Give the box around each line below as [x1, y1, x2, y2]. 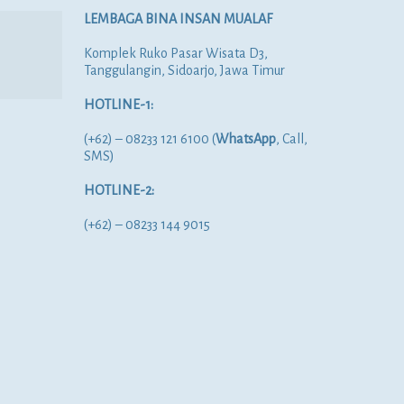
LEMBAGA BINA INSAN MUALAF [84, 12, 273, 26]
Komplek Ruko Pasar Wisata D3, [84, 46, 269, 60]
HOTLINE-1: [84, 97, 154, 112]
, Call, [276, 132, 308, 146]
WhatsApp [216, 132, 277, 146]
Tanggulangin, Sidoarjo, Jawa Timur [84, 63, 286, 78]
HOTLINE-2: [84, 183, 155, 197]
